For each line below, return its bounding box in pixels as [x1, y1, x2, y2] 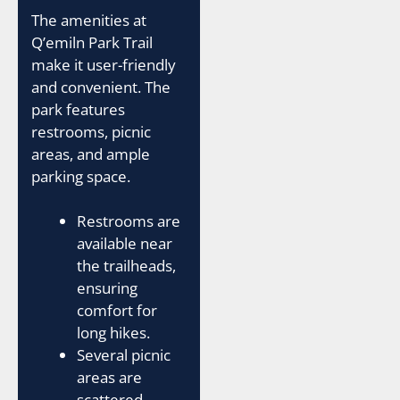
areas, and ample [31, 143, 150, 164]
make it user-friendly [31, 54, 176, 75]
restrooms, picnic [31, 121, 151, 142]
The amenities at [31, 9, 146, 30]
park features [31, 98, 125, 120]
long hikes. [77, 322, 150, 343]
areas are [77, 367, 142, 387]
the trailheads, [77, 255, 176, 276]
